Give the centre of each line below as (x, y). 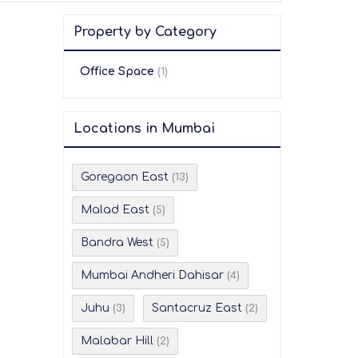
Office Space (117, 72)
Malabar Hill (117, 341)
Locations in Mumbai (144, 129)
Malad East (115, 210)
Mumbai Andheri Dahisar (152, 275)
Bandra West (117, 243)
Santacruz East (197, 308)
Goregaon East (125, 177)
